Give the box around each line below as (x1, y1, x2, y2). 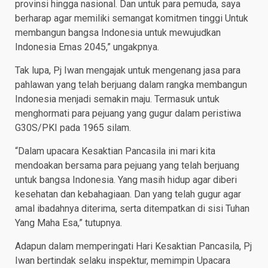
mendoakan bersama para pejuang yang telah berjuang (15, 160, 239, 172)
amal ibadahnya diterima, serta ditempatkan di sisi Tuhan (15, 203, 249, 215)
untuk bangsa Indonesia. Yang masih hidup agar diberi (15, 174, 237, 186)
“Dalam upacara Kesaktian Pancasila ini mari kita (15, 145, 215, 157)
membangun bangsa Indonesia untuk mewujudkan (15, 27, 221, 39)
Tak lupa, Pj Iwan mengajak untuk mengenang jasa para (15, 65, 240, 77)
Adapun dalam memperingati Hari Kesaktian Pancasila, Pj (15, 240, 252, 252)
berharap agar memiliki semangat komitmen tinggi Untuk (15, 13, 248, 25)
